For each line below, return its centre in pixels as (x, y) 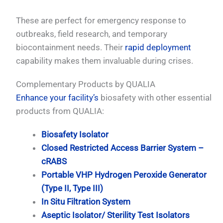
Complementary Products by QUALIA (86, 84)
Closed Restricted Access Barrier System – (123, 148)
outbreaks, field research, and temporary (92, 34)
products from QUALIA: (60, 111)
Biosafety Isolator (75, 135)
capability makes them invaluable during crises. (105, 60)
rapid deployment (158, 47)
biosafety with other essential (155, 98)
